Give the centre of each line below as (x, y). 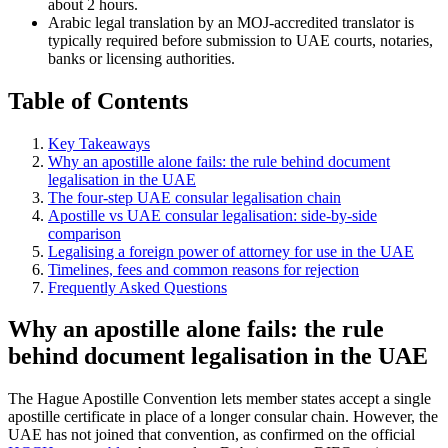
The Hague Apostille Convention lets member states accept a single (219, 399)
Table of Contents (98, 100)
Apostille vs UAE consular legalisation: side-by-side (212, 215)
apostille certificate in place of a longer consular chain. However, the (223, 417)
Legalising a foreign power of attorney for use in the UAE (231, 251)
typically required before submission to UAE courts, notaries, (240, 40)
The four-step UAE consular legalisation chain (194, 197)
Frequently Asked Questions (137, 287)
